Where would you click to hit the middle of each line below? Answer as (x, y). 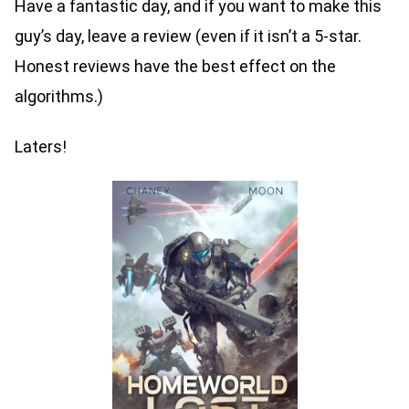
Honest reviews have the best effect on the (175, 67)
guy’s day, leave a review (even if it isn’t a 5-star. (188, 37)
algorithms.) (59, 97)
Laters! (42, 146)
